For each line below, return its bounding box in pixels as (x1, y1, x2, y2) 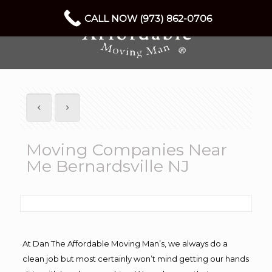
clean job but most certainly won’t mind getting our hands (22, 254, 249, 263)
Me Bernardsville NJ (26, 156, 189, 176)
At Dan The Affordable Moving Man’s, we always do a (22, 239, 228, 248)
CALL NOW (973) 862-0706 (84, 12, 212, 24)
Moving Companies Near (26, 140, 227, 160)
